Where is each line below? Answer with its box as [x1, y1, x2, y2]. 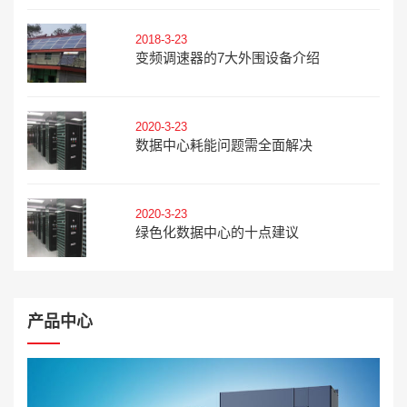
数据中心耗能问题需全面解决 [134, 137, 313, 153]
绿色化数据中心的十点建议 [134, 224, 299, 240]
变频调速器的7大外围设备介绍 [134, 50, 320, 65]
